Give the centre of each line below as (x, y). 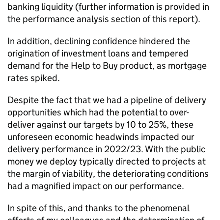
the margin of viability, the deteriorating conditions (108, 174)
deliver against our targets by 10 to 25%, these (100, 124)
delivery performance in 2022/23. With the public (107, 149)
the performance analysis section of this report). (104, 19)
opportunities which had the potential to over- (98, 112)
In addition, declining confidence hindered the (99, 41)
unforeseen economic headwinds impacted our (101, 137)
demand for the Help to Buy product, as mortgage (107, 66)
